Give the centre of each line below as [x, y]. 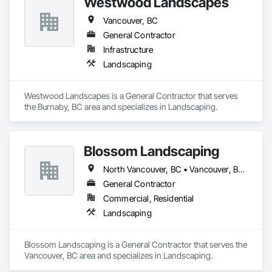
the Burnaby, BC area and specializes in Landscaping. [121, 107]
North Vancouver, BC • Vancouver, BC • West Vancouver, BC [242, 169]
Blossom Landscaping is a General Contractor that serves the [136, 244]
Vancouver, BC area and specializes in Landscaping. [118, 255]
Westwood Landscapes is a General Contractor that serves [131, 96]
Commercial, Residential [149, 198]
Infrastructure [128, 49]
